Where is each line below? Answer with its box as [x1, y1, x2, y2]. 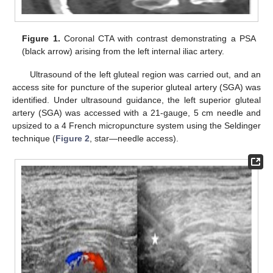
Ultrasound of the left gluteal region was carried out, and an [29, 69, 261, 80]
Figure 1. [22, 34, 60, 44]
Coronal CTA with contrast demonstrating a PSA [60, 34, 256, 44]
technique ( [12, 133, 55, 144]
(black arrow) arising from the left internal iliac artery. [22, 46, 225, 57]
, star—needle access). [90, 133, 179, 144]
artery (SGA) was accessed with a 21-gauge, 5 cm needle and [12, 108, 261, 118]
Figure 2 [55, 133, 90, 144]
